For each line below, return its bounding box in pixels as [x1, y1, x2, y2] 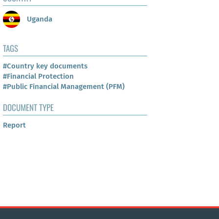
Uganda [25, 14, 52, 23]
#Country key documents [3, 62, 88, 71]
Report [3, 121, 26, 130]
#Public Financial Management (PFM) [3, 82, 125, 91]
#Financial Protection [3, 72, 74, 81]
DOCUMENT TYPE [3, 101, 54, 114]
